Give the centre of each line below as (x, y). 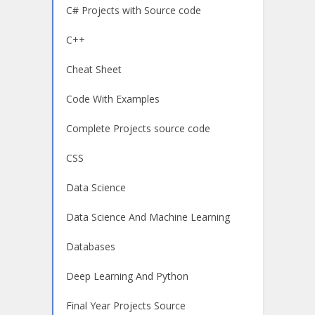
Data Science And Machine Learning (148, 217)
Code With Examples (113, 98)
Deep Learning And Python (127, 276)
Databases (91, 246)
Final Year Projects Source (126, 305)
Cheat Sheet (94, 69)
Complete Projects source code (138, 128)
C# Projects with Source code (134, 10)
